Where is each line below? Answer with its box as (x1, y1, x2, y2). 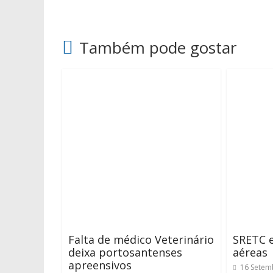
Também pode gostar (79, 37, 236, 58)
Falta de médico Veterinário (68, 232, 214, 247)
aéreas (233, 245, 268, 260)
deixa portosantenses (68, 245, 182, 260)
